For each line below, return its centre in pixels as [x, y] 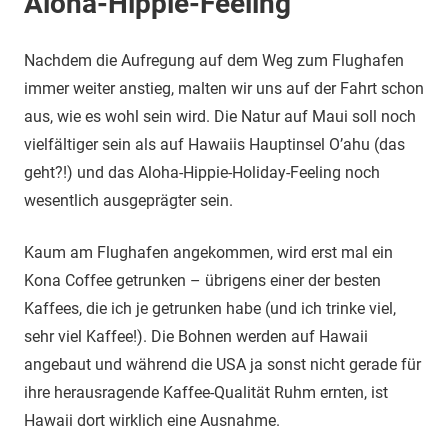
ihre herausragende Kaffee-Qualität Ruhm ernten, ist [206, 393]
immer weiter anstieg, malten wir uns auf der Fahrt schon [224, 89]
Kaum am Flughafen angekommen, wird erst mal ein [208, 253]
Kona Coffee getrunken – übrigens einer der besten [202, 281]
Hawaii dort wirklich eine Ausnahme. [152, 421]
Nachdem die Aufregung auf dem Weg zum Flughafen [214, 61]
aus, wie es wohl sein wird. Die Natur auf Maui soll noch [220, 117]
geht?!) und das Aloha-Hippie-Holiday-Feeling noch [202, 173]
